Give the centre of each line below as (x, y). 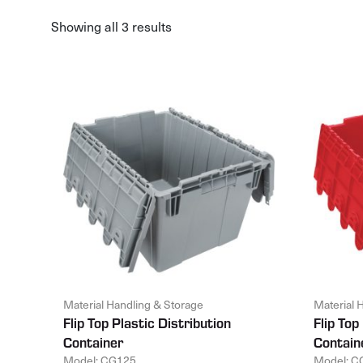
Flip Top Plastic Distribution (147, 323)
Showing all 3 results (111, 26)
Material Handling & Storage (133, 305)
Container (93, 342)
